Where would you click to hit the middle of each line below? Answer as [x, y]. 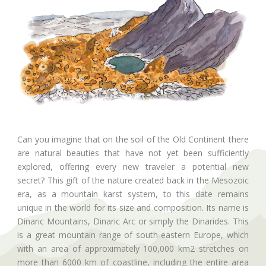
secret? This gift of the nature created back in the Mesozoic [133, 180]
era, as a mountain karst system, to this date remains [133, 194]
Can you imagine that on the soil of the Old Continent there [133, 140]
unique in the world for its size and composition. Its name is [133, 208]
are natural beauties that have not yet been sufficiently [133, 153]
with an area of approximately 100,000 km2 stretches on [133, 249]
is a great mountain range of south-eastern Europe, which [133, 235]
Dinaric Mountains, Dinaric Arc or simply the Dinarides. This [133, 221]
